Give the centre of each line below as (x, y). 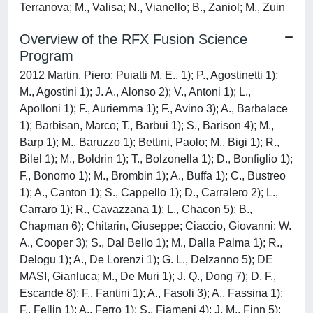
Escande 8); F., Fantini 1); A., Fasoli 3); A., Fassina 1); (151, 293)
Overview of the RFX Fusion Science (133, 39)
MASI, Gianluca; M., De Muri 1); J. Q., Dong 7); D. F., (148, 276)
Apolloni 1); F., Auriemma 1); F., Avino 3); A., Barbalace (154, 109)
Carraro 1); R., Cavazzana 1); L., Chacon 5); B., (136, 209)
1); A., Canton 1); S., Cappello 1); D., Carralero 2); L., (149, 192)
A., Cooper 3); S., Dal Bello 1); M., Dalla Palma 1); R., (151, 243)
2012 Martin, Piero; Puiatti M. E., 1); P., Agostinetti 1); (149, 75)
